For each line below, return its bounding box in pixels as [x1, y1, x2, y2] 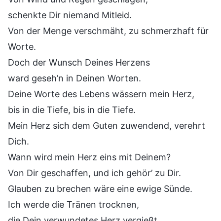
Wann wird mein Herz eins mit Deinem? [8, 151, 171, 162]
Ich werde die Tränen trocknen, [8, 199, 139, 210]
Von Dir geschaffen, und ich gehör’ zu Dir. [8, 167, 181, 178]
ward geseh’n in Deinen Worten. [8, 73, 141, 83]
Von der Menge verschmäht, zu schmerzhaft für [8, 25, 209, 36]
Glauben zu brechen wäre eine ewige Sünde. [8, 183, 192, 194]
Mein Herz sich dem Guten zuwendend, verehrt [8, 120, 205, 131]
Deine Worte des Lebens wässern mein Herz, [8, 88, 194, 99]
